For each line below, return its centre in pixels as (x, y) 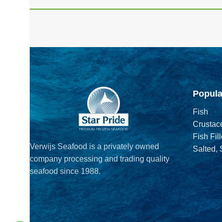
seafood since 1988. (65, 171)
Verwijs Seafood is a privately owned (94, 146)
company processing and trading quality (100, 159)
